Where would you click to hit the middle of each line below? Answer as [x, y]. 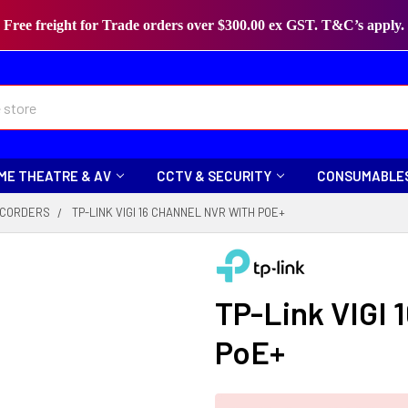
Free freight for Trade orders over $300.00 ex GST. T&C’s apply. [204, 25]
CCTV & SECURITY [214, 176]
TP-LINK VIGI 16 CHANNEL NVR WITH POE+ [178, 212]
